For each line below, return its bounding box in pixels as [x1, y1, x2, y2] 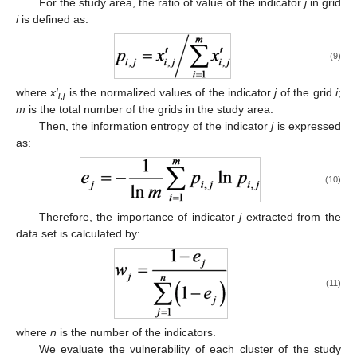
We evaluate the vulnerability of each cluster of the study [38, 342, 341, 355]
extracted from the [241, 210, 342, 223]
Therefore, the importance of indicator [38, 210, 240, 223]
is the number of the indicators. [57, 325, 216, 339]
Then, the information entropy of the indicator [38, 120, 272, 133]
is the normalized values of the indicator [65, 86, 275, 100]
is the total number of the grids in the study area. [25, 103, 273, 116]
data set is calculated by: [16, 226, 140, 240]
